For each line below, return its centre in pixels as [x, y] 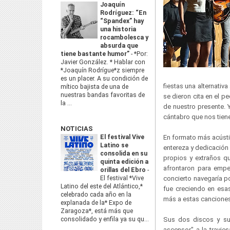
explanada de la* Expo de [96, 203]
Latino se [114, 145]
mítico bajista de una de [94, 87]
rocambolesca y [124, 37]
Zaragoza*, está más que [97, 211]
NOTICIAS [77, 129]
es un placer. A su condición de [104, 79]
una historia [118, 29]
